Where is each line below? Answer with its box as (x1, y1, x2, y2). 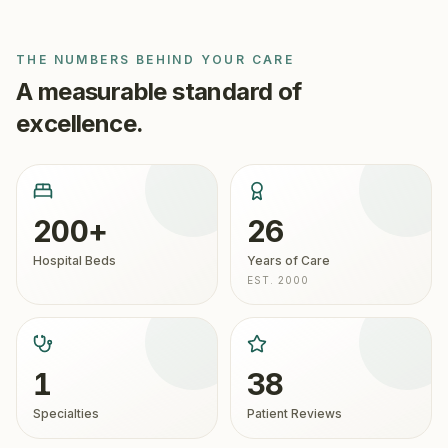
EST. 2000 (247, 274, 309, 286)
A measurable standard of (16, 77, 302, 106)
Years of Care (247, 253, 330, 268)
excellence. (16, 109, 144, 138)
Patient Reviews (247, 406, 342, 421)
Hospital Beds (33, 253, 116, 268)
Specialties (33, 406, 99, 421)
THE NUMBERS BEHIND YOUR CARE (16, 52, 295, 67)
